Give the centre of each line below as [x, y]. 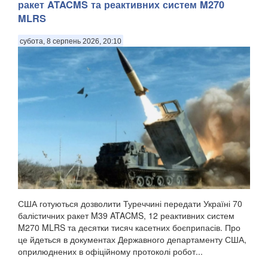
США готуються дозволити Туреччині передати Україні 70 [130, 203]
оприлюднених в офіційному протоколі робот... [110, 251]
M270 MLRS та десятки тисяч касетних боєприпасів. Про [129, 227]
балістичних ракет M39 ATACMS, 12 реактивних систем [126, 215]
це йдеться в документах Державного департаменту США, [132, 239]
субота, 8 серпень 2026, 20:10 [71, 42]
